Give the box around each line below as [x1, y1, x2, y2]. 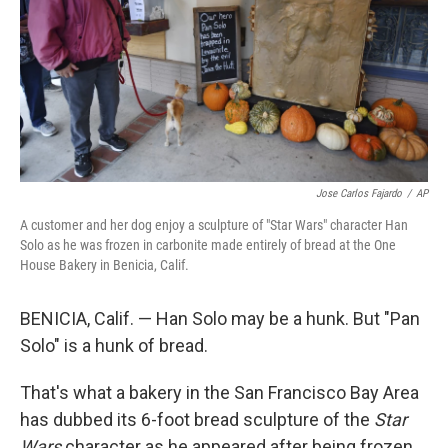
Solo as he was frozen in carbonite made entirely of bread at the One [20, 237, 396, 253]
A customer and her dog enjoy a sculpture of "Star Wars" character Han [20, 217, 408, 233]
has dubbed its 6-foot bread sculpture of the [20, 409, 374, 430]
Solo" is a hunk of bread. [20, 335, 208, 356]
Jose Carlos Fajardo [316, 187, 402, 200]
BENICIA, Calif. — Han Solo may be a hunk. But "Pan [20, 308, 420, 329]
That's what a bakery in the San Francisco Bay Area [20, 382, 419, 403]
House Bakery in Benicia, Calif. [20, 257, 189, 273]
